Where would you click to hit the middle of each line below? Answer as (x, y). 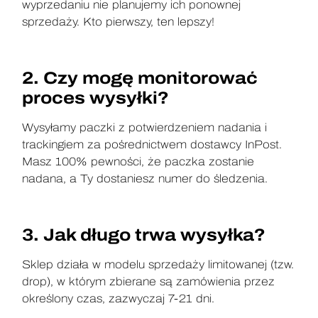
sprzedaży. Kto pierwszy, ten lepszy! (119, 22)
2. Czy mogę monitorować (140, 78)
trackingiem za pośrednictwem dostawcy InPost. (152, 144)
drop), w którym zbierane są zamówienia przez (149, 281)
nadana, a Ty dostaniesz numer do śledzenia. (145, 178)
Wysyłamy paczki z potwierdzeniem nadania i (145, 127)
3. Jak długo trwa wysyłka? (144, 235)
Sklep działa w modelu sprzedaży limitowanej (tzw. (158, 264)
